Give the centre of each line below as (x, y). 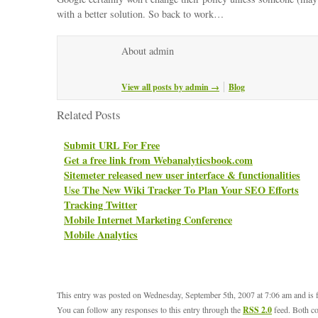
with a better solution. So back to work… (140, 14)
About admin (148, 51)
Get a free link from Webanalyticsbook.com (158, 160)
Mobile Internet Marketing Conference (148, 220)
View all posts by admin (166, 87)
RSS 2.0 (257, 310)
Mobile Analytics (101, 235)
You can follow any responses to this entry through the (150, 309)
